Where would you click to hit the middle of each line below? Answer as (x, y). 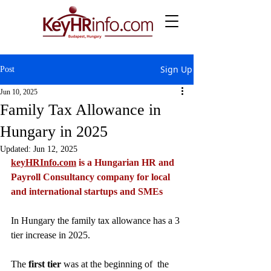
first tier (44, 264)
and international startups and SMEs (87, 191)
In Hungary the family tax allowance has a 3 (96, 220)
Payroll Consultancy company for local (92, 177)
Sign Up (176, 69)
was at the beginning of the (116, 264)
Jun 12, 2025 (55, 149)
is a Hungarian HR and (126, 162)
